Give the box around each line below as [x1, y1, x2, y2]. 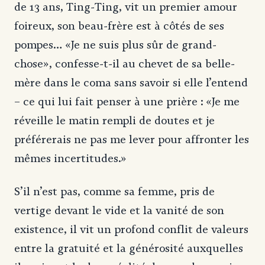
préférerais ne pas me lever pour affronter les [14, 132, 249, 146]
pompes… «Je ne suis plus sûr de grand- [14, 38, 216, 51]
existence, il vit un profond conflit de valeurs [14, 222, 248, 236]
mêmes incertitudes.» [14, 151, 127, 165]
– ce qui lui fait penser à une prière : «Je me [14, 95, 240, 108]
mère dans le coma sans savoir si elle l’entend [14, 76, 248, 89]
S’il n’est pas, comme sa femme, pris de [14, 185, 215, 198]
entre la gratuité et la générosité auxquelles [14, 241, 243, 255]
